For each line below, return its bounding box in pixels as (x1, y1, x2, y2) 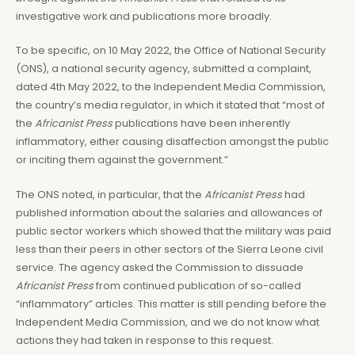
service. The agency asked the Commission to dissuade (16, 260, 303, 274)
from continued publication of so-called (96, 278, 301, 292)
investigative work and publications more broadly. (16, 9, 272, 23)
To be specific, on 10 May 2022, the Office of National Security (16, 44, 326, 58)
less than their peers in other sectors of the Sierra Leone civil (16, 242, 323, 256)
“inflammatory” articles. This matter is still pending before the (16, 296, 326, 311)
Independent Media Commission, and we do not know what (16, 315, 319, 329)
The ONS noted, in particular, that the (16, 187, 204, 201)
